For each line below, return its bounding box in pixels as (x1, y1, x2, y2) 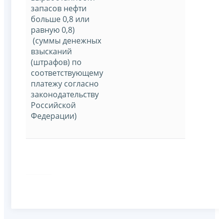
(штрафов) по (31, 56, 82, 67)
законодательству (31, 88, 99, 100)
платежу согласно (31, 78, 99, 89)
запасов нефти (31, 2, 87, 14)
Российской (31, 99, 76, 110)
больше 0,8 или (31, 13, 89, 24)
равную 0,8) (31, 24, 75, 35)
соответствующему (31, 67, 103, 78)
